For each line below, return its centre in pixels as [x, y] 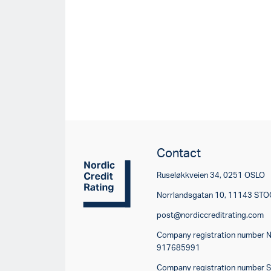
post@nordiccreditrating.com [211, 215]
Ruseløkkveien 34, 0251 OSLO [211, 175]
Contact [179, 153]
